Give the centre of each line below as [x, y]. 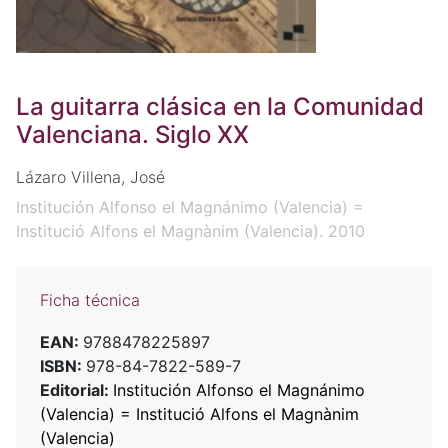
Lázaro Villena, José [90, 176]
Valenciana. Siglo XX [132, 134]
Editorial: [76, 389]
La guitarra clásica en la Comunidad [220, 106]
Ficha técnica [90, 299]
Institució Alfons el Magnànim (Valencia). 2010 [190, 230]
